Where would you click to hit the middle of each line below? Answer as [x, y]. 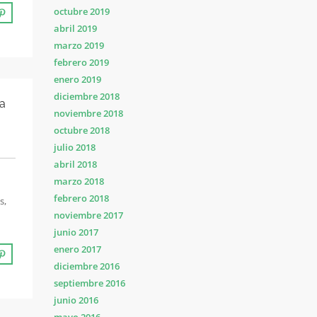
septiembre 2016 [90, 283]
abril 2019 [75, 28]
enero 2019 [77, 79]
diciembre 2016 [87, 266]
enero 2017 [77, 249]
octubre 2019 [82, 11]
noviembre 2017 [88, 215]
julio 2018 [75, 147]
